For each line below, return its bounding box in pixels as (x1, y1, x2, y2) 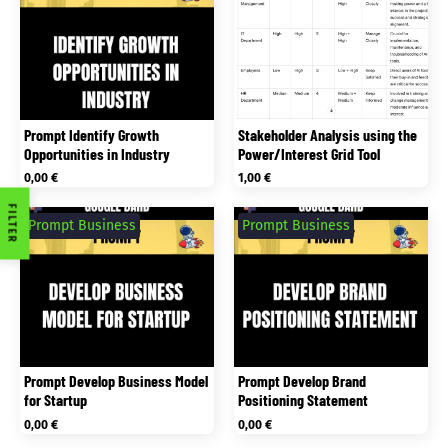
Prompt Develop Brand (238, 371, 367, 391)
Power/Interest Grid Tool (238, 143, 381, 163)
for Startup (24, 390, 88, 410)
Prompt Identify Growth (24, 124, 160, 144)
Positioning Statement (238, 390, 369, 410)
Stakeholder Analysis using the (238, 124, 418, 144)
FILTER (5, 203, 18, 244)
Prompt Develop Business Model (24, 371, 209, 391)
